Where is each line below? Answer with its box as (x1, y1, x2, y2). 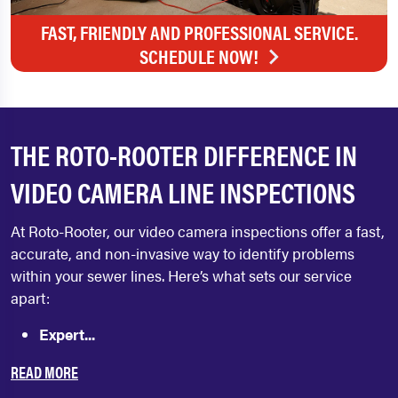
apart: (11, 287, 50, 309)
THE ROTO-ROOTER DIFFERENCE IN (11, 134, 357, 175)
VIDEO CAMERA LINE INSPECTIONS (11, 171, 355, 212)
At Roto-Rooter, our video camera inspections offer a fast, (11, 220, 385, 243)
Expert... (39, 323, 95, 346)
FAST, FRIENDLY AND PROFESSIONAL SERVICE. (40, 18, 358, 46)
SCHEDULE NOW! (139, 42, 259, 70)
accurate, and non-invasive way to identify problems (11, 243, 354, 265)
